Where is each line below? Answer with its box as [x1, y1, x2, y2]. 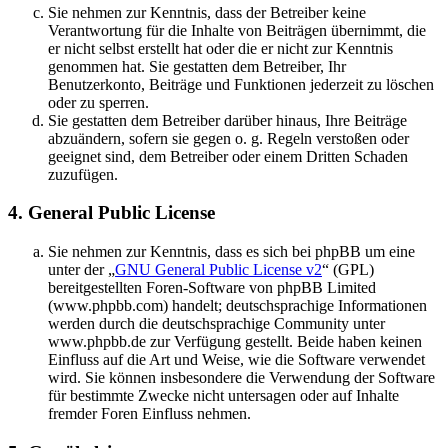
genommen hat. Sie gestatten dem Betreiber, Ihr [48, 57, 346, 75]
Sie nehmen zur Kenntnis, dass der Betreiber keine [48, 3, 366, 21]
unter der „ [48, 261, 115, 279]
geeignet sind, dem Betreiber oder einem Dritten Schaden [48, 147, 408, 165]
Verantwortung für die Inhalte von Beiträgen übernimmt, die [48, 21, 426, 39]
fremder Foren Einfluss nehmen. [48, 405, 251, 423]
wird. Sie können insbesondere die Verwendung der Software [48, 369, 435, 387]
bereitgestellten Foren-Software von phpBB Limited [48, 279, 376, 297]
